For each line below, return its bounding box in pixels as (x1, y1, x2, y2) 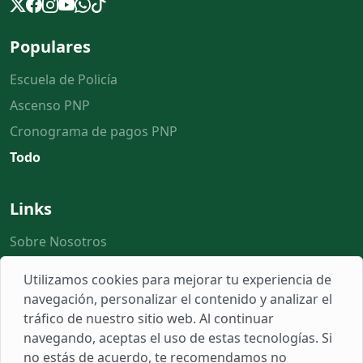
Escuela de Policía (10, 70, 117, 88)
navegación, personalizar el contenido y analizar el (23, 290, 332, 308)
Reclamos (10, 310, 69, 328)
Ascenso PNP (10, 96, 90, 114)
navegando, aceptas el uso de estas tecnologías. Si (23, 329, 332, 347)
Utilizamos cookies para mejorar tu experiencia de (23, 271, 331, 288)
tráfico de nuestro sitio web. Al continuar (23, 310, 274, 327)
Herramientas (10, 284, 95, 302)
